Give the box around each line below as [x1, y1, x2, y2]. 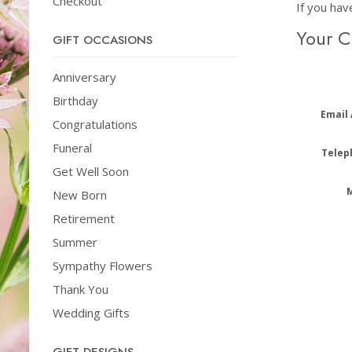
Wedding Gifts [53, 305, 130, 321]
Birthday [53, 93, 98, 108]
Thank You [53, 281, 108, 297]
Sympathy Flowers [53, 258, 152, 273]
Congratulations [53, 116, 137, 132]
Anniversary [53, 69, 116, 85]
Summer [53, 234, 97, 250]
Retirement [53, 211, 115, 226]
